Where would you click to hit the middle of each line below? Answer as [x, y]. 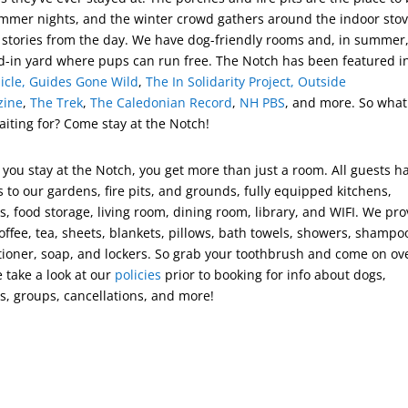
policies [138, 274]
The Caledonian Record [162, 102]
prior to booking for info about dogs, [274, 274]
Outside [322, 81]
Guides [53, 81]
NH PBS [263, 102]
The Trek [57, 102]
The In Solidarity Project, [222, 81]
